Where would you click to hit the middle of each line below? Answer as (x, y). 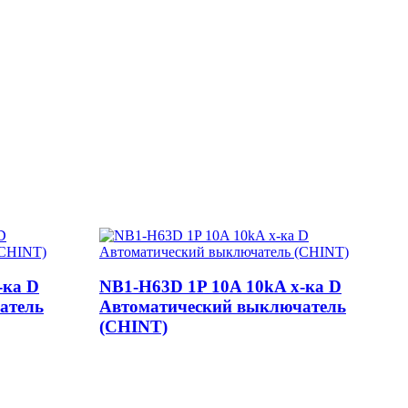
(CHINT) (133, 327)
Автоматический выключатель (223, 307)
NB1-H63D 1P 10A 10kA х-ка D (220, 287)
